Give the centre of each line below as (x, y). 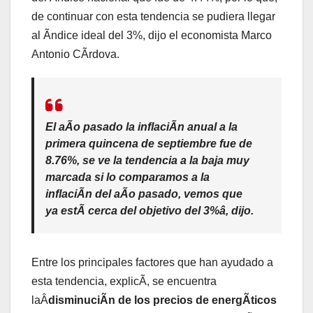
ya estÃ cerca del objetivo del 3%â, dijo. (150, 210)
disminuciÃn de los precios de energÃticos (162, 300)
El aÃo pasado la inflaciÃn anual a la (141, 126)
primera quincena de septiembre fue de (149, 143)
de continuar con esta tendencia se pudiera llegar (153, 16)
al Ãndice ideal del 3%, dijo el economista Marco (152, 35)
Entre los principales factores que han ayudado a (152, 262)
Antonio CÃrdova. (75, 54)
